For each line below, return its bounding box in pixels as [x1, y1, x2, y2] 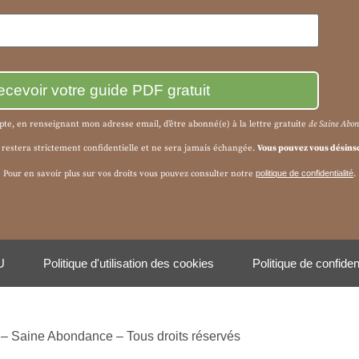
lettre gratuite [248, 118, 309, 130]
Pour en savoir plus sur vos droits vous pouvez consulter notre [3, 167, 256, 179]
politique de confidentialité [256, 167, 353, 178]
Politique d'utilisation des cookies [42, 256, 214, 270]
